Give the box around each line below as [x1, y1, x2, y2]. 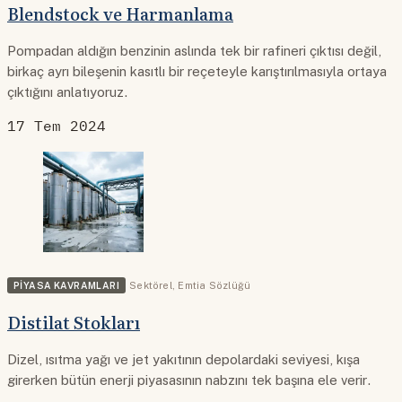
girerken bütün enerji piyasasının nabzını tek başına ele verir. [7, 371, 371, 388]
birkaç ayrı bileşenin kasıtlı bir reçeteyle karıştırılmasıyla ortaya [7, 63, 387, 79]
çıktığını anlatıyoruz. [7, 83, 128, 100]
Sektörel [129, 280, 172, 292]
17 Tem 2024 [7, 117, 106, 135]
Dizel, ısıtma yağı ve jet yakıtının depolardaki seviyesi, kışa [7, 351, 360, 367]
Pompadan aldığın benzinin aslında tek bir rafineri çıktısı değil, [7, 42, 381, 58]
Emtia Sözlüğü [178, 280, 251, 292]
